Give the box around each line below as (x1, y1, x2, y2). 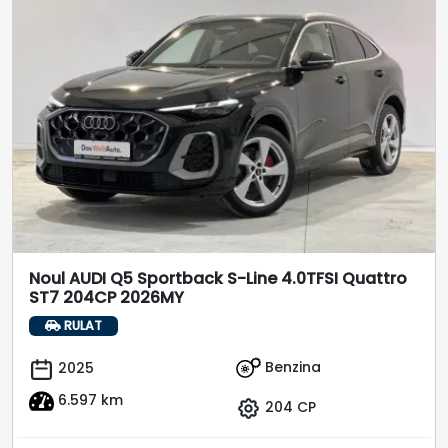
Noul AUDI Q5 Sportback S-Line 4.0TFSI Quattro (29, 266, 407, 290)
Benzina (261, 357, 321, 378)
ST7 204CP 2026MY (29, 285, 184, 309)
